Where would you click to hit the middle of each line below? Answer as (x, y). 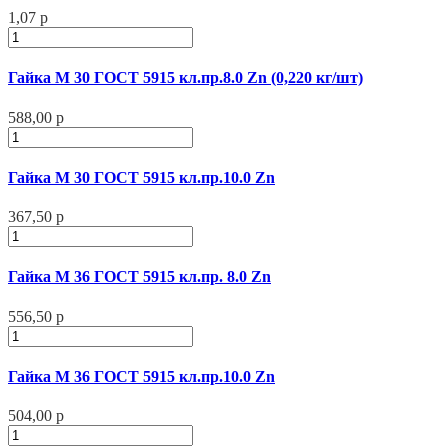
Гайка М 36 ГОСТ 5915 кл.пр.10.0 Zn (141, 377)
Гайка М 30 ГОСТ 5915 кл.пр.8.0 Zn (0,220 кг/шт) (185, 78)
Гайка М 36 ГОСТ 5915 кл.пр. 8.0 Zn (139, 277)
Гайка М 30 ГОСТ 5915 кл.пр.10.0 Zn (141, 177)
